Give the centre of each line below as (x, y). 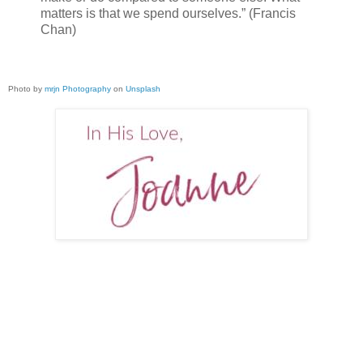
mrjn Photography (78, 89)
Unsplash (143, 89)
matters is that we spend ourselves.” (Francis (168, 13)
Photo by (26, 89)
